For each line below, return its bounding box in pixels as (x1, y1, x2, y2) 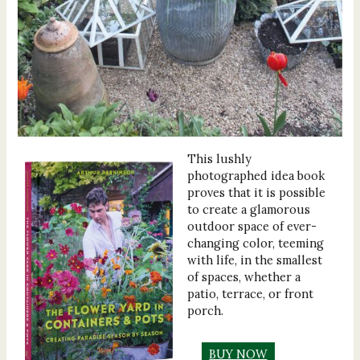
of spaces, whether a (186, 269, 301, 285)
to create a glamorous (186, 202, 310, 218)
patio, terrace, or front (186, 286, 313, 302)
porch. (186, 303, 223, 319)
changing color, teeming (186, 235, 324, 252)
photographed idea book (186, 168, 325, 184)
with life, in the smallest (186, 252, 322, 268)
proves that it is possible (186, 185, 325, 201)
